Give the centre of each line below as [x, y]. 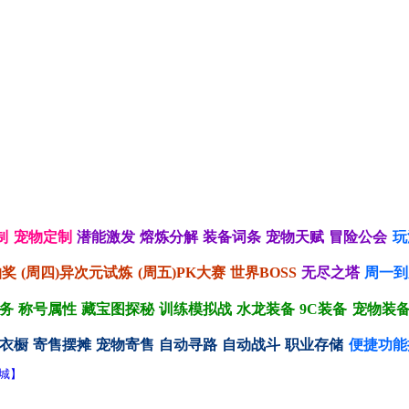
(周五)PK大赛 [181, 273]
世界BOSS [263, 273]
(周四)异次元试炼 [77, 273]
